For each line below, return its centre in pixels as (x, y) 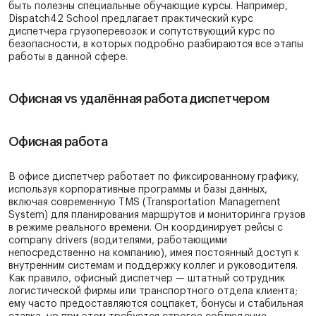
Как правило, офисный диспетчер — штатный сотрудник (147, 279)
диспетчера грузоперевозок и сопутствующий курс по (142, 32)
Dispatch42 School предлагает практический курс (131, 19)
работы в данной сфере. (68, 57)
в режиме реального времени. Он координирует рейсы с (146, 228)
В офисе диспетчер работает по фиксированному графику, (154, 177)
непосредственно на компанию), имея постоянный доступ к (154, 254)
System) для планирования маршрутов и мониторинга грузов (157, 215)
